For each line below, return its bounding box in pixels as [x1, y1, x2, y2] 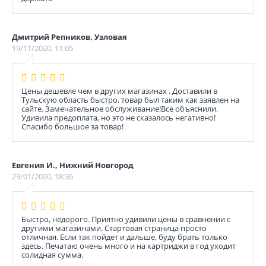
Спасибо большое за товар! [21, 121, 123, 132]
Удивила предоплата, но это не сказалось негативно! [21, 112, 216, 123]
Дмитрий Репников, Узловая [12, 31, 127, 42]
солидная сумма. [21, 249, 83, 260]
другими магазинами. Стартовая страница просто [21, 223, 207, 233]
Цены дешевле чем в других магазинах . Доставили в [21, 85, 217, 96]
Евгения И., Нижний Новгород [12, 160, 134, 170]
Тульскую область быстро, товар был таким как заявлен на [21, 94, 239, 105]
